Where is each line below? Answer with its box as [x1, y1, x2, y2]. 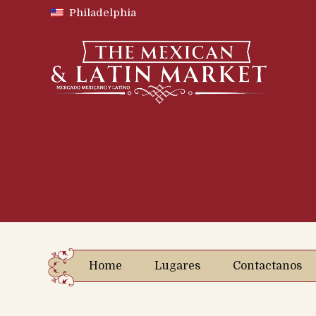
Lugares [154, 259, 201, 272]
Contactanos [233, 259, 303, 272]
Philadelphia [66, 6, 136, 19]
